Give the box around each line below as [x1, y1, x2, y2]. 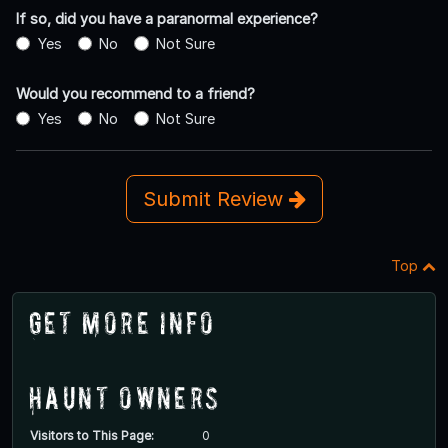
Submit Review [142, 186, 289, 211]
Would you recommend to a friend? [16, 84, 255, 102]
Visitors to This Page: [30, 427, 154, 443]
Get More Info [29, 304, 216, 340]
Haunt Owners [29, 379, 221, 415]
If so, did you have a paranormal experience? [16, 9, 318, 27]
